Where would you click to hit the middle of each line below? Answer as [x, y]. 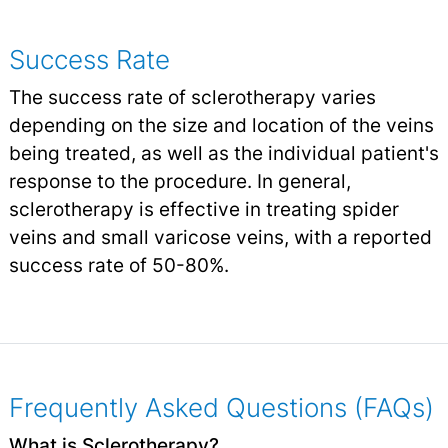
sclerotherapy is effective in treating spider [203, 208]
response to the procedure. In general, [179, 180]
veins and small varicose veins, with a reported [220, 236]
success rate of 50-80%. [118, 264]
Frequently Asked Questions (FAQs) [221, 407]
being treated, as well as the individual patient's [223, 152]
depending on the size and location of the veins [221, 124]
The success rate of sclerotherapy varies [192, 96]
